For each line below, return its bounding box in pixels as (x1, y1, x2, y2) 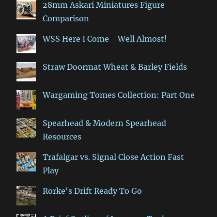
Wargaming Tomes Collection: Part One (43, 90, 195, 100)
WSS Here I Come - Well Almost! (43, 34, 168, 44)
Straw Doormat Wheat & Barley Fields (43, 62, 187, 72)
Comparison (43, 14, 90, 24)
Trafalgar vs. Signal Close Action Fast (43, 152, 185, 162)
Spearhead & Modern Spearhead (43, 118, 167, 128)
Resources (43, 132, 82, 142)
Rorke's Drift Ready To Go (43, 186, 142, 196)
